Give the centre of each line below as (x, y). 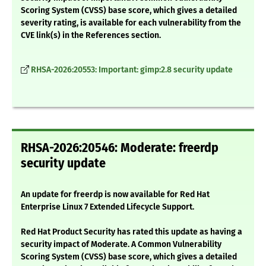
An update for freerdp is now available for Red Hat (115, 195)
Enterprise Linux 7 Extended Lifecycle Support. (107, 207)
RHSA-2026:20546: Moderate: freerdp (120, 148)
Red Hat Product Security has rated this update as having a (132, 232)
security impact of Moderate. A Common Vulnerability (121, 245)
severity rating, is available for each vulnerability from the (131, 23)
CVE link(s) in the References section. (91, 36)
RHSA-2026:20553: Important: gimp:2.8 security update (132, 70)
